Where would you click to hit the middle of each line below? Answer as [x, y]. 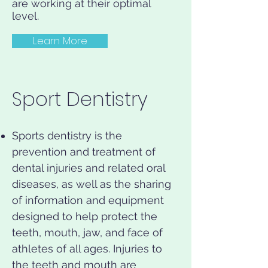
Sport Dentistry [80, 99]
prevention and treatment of [84, 152]
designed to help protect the [85, 216]
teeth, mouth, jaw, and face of [87, 232]
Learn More [60, 41]
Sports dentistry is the [67, 135]
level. [25, 16]
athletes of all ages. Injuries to [87, 249]
